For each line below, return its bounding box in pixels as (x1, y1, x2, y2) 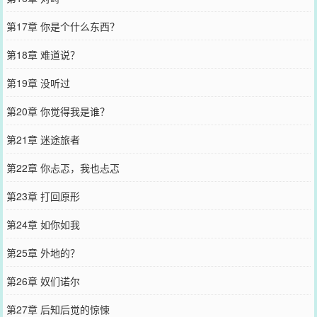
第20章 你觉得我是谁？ (6, 103, 110, 118)
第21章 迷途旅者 (6, 132, 80, 146)
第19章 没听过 (6, 75, 70, 90)
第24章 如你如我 (6, 217, 80, 231)
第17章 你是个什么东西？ (6, 18, 120, 33)
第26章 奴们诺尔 (6, 273, 80, 288)
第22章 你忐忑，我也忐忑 (6, 160, 120, 175)
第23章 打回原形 (6, 188, 80, 203)
